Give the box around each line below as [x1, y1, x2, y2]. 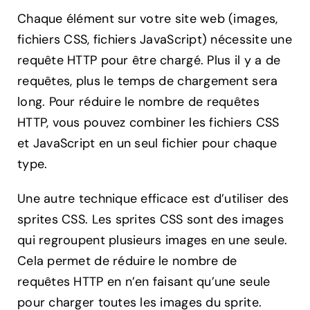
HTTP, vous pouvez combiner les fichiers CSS [17, 114, 280, 131]
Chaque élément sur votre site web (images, [17, 10, 278, 28]
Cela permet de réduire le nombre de [17, 253, 237, 270]
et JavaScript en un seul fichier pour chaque [17, 135, 277, 152]
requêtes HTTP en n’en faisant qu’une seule [17, 273, 271, 291]
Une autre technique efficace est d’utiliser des [17, 190, 289, 208]
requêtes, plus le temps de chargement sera [17, 73, 278, 90]
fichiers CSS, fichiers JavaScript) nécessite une [17, 31, 292, 48]
